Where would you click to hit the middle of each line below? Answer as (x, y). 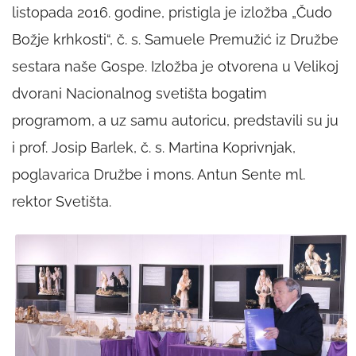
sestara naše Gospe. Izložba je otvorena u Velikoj (175, 67)
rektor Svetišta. (62, 202)
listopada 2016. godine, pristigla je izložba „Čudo (172, 13)
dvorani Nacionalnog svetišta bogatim (139, 94)
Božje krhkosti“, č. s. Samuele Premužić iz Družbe (175, 40)
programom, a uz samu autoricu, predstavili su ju (175, 121)
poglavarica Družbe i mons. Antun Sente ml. (159, 175)
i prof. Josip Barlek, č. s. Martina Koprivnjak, (154, 148)
